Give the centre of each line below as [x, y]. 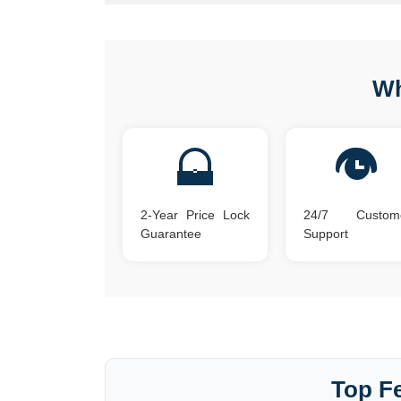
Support [325, 234]
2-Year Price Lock [195, 215]
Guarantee [171, 234]
